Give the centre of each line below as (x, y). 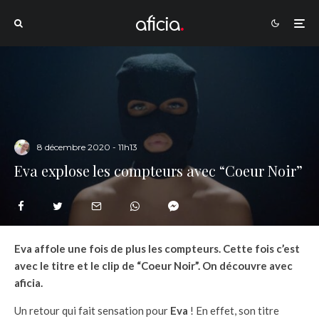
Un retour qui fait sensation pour (92, 310)
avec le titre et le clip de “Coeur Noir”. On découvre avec (153, 265)
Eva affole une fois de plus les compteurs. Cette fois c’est (157, 248)
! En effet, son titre (235, 310)
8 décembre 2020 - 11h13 (87, 147)
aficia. (28, 282)
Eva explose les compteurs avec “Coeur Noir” (158, 170)
